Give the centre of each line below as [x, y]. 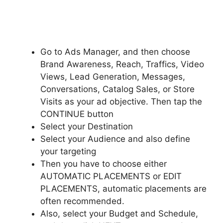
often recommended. [82, 201]
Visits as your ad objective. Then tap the [121, 102]
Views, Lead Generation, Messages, [113, 77]
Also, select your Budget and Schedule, [119, 214]
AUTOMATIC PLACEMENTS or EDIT [111, 176]
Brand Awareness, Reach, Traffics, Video [122, 64]
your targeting [68, 152]
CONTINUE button [77, 114]
